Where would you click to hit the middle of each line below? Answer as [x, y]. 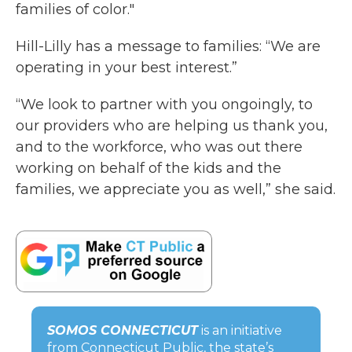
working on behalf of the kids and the [148, 168]
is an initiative [240, 330]
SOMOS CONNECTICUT [123, 330]
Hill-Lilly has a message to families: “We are [168, 46]
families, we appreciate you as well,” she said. [176, 189]
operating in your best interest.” [126, 68]
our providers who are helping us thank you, [172, 126]
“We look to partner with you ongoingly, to [164, 104]
